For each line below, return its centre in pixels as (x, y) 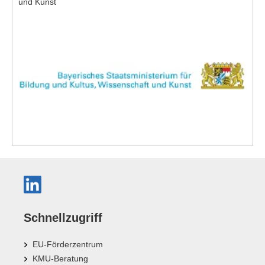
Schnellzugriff (63, 217)
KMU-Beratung (60, 258)
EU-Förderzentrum (68, 244)
